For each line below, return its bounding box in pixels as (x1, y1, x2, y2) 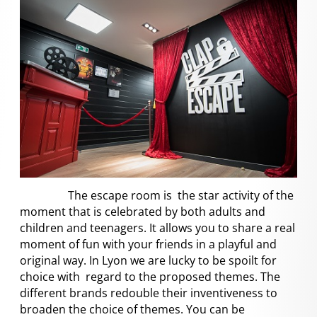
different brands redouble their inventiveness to (20, 284, 277, 301)
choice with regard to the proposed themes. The (20, 268, 280, 284)
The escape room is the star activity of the (20, 187, 294, 203)
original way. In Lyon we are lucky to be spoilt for (20, 252, 277, 268)
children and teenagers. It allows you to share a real (20, 219, 295, 236)
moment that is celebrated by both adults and (20, 203, 265, 219)
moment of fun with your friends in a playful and (20, 236, 277, 252)
